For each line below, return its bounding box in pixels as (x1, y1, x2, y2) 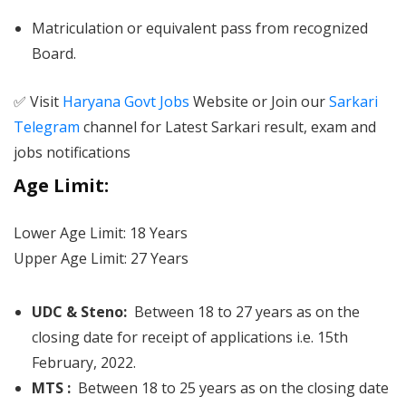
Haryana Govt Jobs (63, 92, 189, 111)
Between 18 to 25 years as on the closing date (71, 378, 389, 398)
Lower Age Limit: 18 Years (14, 223, 188, 243)
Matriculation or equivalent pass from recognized (32, 18, 368, 38)
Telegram (14, 117, 80, 137)
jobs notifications (14, 142, 130, 162)
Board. (32, 43, 76, 63)
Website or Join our (189, 92, 329, 111)
